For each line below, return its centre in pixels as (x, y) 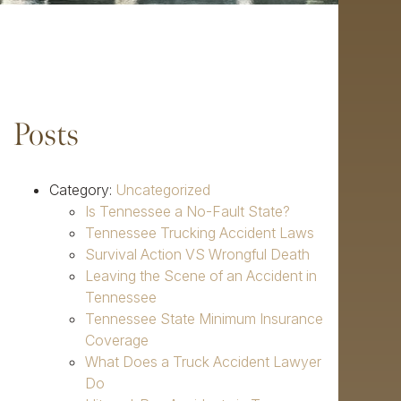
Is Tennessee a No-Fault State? (188, 212)
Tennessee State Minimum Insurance (204, 319)
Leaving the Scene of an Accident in (201, 276)
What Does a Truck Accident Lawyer (203, 362)
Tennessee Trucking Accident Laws (200, 233)
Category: (82, 190)
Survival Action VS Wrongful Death (197, 255)
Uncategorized (163, 190)
